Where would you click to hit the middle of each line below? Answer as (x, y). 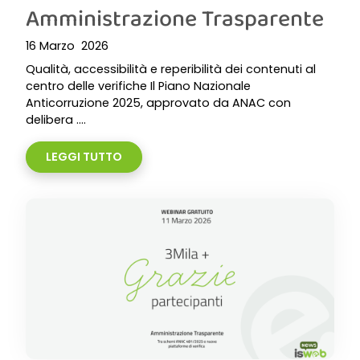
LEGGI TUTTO (84, 157)
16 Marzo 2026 (67, 46)
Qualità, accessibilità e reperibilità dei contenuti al (171, 69)
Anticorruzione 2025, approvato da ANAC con (158, 103)
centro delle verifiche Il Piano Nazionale (138, 86)
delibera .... (56, 120)
